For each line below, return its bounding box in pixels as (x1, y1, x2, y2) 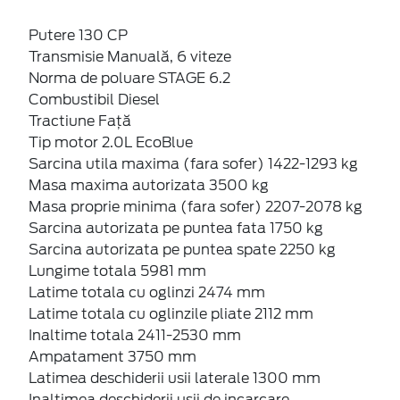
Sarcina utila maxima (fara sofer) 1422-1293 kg (29, 154, 358, 172)
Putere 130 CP (29, 26, 128, 44)
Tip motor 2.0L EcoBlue (29, 133, 193, 151)
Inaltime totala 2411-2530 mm (29, 326, 241, 344)
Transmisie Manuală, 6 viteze (29, 47, 231, 65)
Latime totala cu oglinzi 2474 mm (29, 283, 265, 301)
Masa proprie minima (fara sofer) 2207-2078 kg (29, 197, 362, 215)
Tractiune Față (29, 112, 131, 129)
